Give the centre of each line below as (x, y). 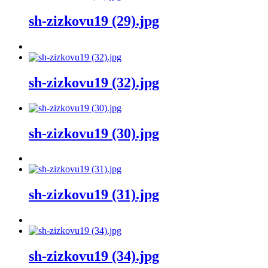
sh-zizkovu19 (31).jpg (94, 195)
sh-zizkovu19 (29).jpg (94, 21)
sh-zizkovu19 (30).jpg (94, 133)
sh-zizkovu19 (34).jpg (94, 256)
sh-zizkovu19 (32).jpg (94, 82)
